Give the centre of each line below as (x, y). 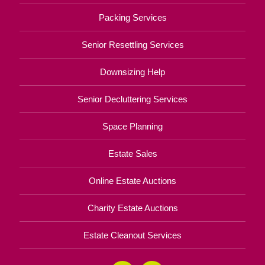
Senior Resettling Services (132, 44)
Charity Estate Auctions (132, 208)
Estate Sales (132, 153)
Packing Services (132, 17)
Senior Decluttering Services (132, 99)
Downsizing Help (132, 72)
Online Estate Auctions (132, 180)
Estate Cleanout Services (132, 235)
